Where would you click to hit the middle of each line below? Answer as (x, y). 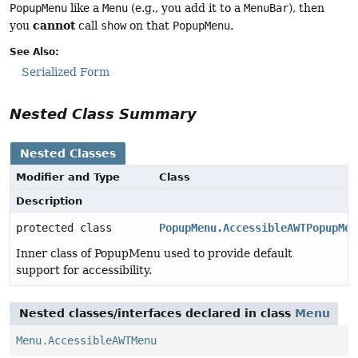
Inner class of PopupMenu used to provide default (154, 254)
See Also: (34, 52)
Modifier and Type (68, 177)
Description (49, 201)
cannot (54, 25)
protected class (67, 228)
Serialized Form (66, 72)
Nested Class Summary (103, 114)
